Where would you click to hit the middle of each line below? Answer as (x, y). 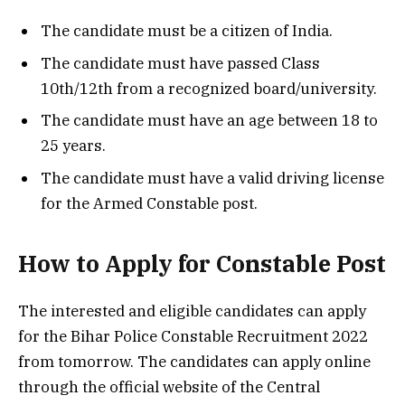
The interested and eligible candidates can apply (192, 311)
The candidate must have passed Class (180, 63)
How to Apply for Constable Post (202, 264)
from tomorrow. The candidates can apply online (194, 362)
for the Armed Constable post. (149, 203)
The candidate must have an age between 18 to (209, 121)
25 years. (73, 146)
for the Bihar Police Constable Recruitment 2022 (193, 337)
